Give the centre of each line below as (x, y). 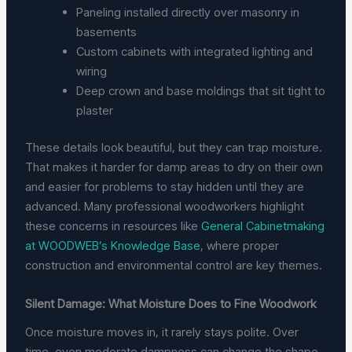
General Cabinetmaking (263, 226)
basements (110, 31)
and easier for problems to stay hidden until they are (165, 187)
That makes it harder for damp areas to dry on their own (174, 167)
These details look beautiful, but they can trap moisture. (174, 148)
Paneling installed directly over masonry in (188, 12)
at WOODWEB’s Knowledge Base (113, 246)
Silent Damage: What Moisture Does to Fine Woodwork (171, 304)
